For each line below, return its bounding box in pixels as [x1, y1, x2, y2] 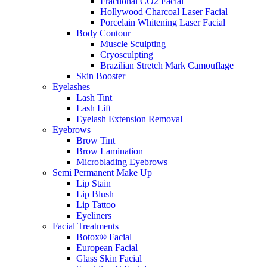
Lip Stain [76, 178, 111, 188]
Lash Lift [76, 103, 111, 113]
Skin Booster [76, 71, 125, 81]
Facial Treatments [52, 221, 119, 231]
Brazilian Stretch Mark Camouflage [100, 60, 234, 70]
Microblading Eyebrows [76, 157, 167, 167]
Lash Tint [76, 92, 112, 103]
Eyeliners [76, 210, 111, 221]
